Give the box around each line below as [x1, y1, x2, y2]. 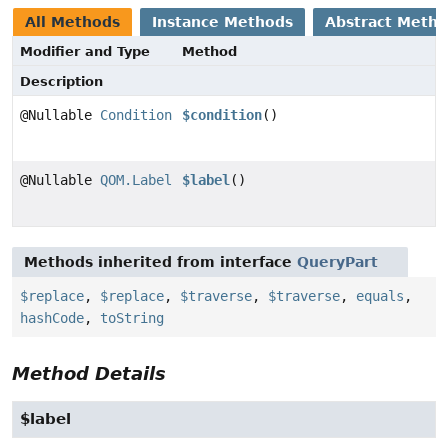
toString [100, 310, 164, 327]
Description [20, 74, 103, 90]
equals [356, 288, 404, 305]
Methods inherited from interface [24, 254, 297, 271]
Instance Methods [152, 14, 293, 31]
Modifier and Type [20, 44, 150, 60]
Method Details [12, 363, 166, 385]
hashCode [20, 310, 84, 327]
